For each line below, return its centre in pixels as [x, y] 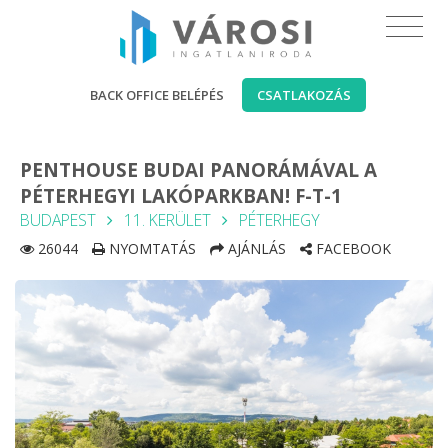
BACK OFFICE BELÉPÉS [157, 95]
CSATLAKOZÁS [304, 95]
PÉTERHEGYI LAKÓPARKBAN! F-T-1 [181, 196]
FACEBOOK [351, 248]
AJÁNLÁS [255, 248]
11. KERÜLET [167, 220]
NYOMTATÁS [150, 248]
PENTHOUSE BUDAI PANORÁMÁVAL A [198, 170]
